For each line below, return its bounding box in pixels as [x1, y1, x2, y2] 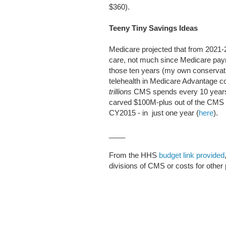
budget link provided [159, 151, 224, 160]
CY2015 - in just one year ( [109, 108, 199, 118]
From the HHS [109, 151, 159, 160]
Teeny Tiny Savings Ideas [109, 24, 198, 33]
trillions [109, 87, 134, 96]
